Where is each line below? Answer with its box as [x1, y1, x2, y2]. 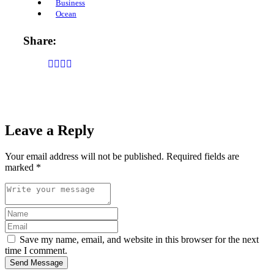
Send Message [10, 258, 63, 268]
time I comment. [5, 245, 67, 256]
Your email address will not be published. [5, 151, 164, 162]
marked [5, 162, 36, 173]
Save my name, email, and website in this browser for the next [17, 234, 259, 245]
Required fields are [166, 151, 239, 162]
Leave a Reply [5, 122, 94, 139]
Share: [23, 34, 56, 47]
